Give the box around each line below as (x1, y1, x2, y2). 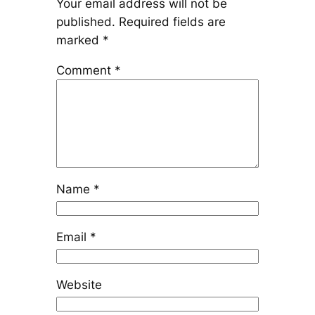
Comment (56, 63, 115, 77)
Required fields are (118, 15, 226, 29)
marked (56, 33, 103, 47)
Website (56, 277, 102, 292)
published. (56, 15, 115, 29)
